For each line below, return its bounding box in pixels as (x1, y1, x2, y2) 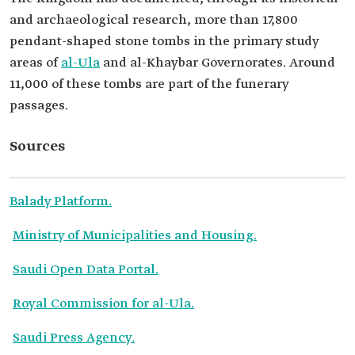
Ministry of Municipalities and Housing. (13, 227, 257, 244)
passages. (10, 97, 68, 114)
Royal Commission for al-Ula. (13, 295, 194, 312)
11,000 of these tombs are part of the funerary (10, 75, 288, 93)
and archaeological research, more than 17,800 (10, 11, 298, 29)
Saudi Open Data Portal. (13, 261, 158, 278)
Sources (10, 136, 65, 156)
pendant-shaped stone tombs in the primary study (10, 32, 319, 50)
